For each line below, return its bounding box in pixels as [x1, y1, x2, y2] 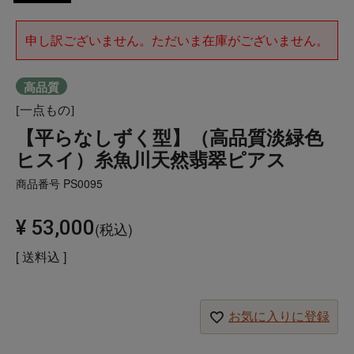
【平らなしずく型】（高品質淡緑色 [16, 122, 323, 150]
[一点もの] [16, 103, 74, 117]
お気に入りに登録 [228, 309, 330, 323]
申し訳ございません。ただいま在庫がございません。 [25, 30, 329, 49]
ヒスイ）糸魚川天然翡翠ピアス [16, 145, 286, 172]
